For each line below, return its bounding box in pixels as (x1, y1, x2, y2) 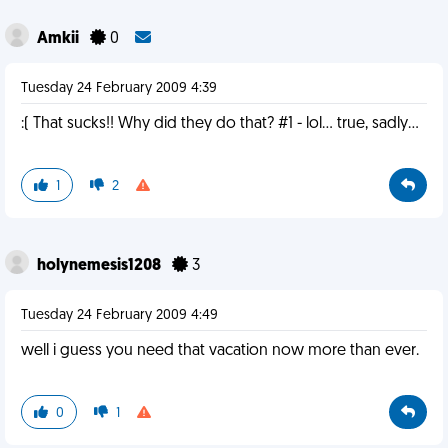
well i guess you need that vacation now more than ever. (21, 343, 419, 359)
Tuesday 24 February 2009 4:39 (21, 81, 217, 96)
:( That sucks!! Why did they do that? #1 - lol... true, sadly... (21, 116, 419, 132)
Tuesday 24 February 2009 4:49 (21, 308, 218, 323)
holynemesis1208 (37, 258, 164, 274)
